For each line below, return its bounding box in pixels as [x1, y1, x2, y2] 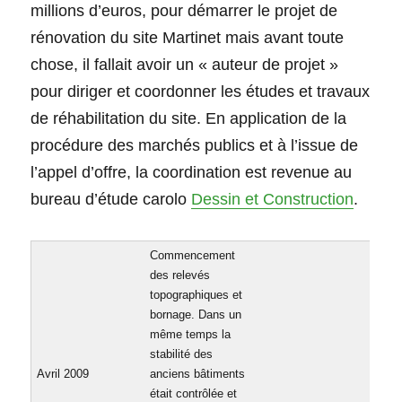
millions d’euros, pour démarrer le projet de [31, 2, 338, 21]
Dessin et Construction [191, 190, 354, 209]
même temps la [150, 328, 232, 342]
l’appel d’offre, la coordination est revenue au [31, 163, 353, 182]
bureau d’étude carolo [31, 190, 192, 209]
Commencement [150, 249, 236, 263]
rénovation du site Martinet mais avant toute [31, 29, 345, 48]
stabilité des [150, 347, 214, 362]
